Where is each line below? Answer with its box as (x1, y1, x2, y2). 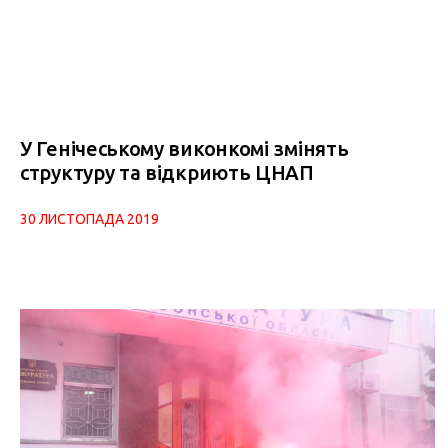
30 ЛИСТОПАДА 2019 (20, 211, 159, 228)
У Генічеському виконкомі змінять (20, 137, 349, 161)
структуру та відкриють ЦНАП (20, 161, 314, 185)
